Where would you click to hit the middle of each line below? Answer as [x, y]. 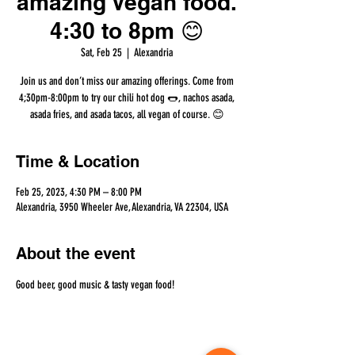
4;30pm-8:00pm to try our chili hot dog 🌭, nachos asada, [127, 98]
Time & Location [78, 162]
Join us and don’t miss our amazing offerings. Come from [127, 82]
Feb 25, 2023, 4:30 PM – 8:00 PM [79, 193]
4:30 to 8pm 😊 [127, 31]
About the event [76, 254]
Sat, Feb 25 [101, 53]
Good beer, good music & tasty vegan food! [95, 285]
